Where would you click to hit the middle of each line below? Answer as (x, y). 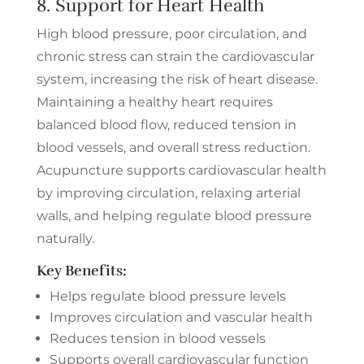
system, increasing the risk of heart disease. (177, 79)
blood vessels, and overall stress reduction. (173, 147)
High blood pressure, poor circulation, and (171, 33)
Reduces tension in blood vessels (157, 338)
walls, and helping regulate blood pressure (174, 215)
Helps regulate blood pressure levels (167, 296)
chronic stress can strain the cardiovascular (175, 56)
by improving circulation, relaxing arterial (168, 193)
